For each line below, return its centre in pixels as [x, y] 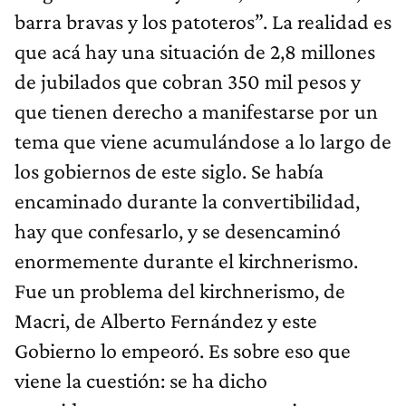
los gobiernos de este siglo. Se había [169, 170]
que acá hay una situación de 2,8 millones [195, 51]
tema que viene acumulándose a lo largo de [203, 140]
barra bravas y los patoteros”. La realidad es [203, 21]
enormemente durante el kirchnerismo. [186, 260]
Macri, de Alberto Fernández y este [166, 320]
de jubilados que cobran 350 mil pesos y [188, 81]
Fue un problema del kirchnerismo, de [180, 290]
